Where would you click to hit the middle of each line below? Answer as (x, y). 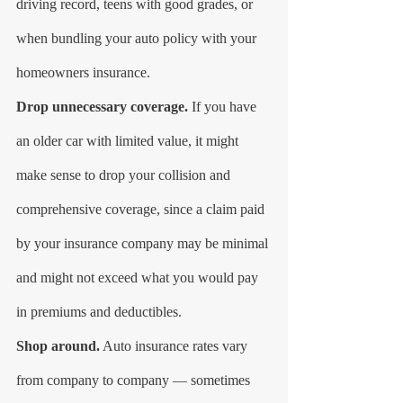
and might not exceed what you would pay (139, 278)
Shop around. (58, 346)
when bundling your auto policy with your (138, 39)
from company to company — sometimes (135, 381)
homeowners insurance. (83, 73)
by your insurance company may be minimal (144, 244)
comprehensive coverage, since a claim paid (142, 210)
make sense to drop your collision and (125, 175)
